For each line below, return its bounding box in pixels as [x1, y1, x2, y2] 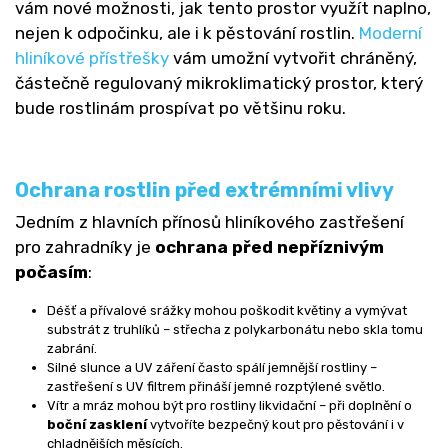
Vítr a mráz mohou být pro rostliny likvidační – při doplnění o [47, 397, 412, 413]
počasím [15, 261, 88, 282]
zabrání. [47, 340, 97, 356]
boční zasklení [47, 416, 147, 432]
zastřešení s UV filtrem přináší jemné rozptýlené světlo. [47, 378, 385, 394]
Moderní [359, 22, 422, 43]
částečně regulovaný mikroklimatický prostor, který [15, 72, 423, 93]
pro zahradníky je [15, 236, 155, 257]
